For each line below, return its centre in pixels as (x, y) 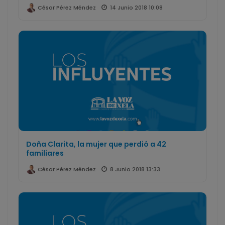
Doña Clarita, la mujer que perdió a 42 (96, 144)
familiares (45, 153)
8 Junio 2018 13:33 (135, 170)
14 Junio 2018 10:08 (136, 8)
